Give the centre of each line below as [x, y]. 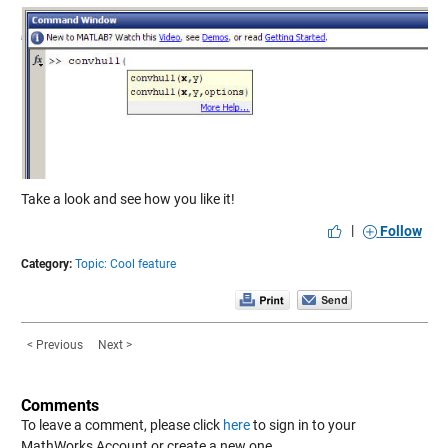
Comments [59, 405]
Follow [400, 231]
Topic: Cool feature [125, 263]
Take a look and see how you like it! [127, 198]
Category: [46, 263]
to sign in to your [302, 424]
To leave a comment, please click [121, 424]
